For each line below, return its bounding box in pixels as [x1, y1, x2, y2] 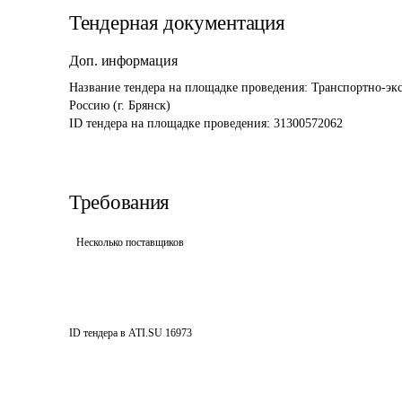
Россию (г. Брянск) [69, 99, 174, 112]
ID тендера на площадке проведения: [69, 117, 274, 130]
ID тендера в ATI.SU [69, 327, 162, 339]
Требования [69, 191, 170, 214]
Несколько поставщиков [76, 236, 184, 249]
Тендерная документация [69, 12, 285, 34]
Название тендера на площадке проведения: [69, 81, 311, 94]
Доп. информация [69, 53, 178, 68]
